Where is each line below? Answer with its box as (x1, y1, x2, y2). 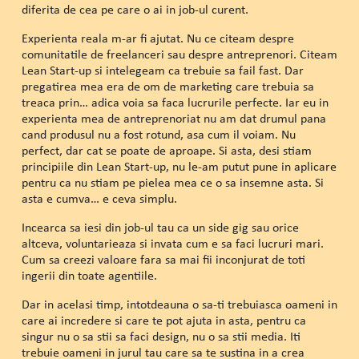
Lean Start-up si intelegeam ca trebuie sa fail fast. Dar (21, 62, 304, 79)
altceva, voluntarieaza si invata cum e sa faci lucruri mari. (21, 235, 324, 252)
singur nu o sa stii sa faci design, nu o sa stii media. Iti (21, 328, 301, 345)
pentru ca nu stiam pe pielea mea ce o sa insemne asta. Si (21, 174, 324, 192)
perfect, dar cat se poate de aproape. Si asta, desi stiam (21, 142, 312, 159)
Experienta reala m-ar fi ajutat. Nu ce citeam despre (21, 30, 294, 47)
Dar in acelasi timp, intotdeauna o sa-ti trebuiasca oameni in (21, 296, 337, 313)
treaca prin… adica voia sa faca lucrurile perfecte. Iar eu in (21, 94, 329, 111)
